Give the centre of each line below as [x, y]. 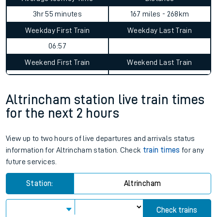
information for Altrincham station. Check [74, 150]
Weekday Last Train [160, 31]
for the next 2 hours [63, 113]
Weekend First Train [57, 62]
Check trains [177, 210]
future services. [31, 162]
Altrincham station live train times [105, 100]
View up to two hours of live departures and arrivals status [101, 139]
